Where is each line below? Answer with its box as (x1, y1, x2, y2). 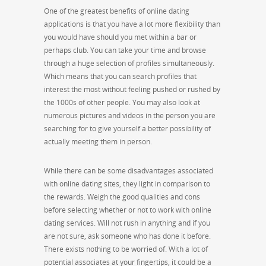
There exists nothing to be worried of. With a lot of (44, 244, 208, 254)
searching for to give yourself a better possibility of (44, 123, 211, 134)
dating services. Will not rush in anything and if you (44, 218, 210, 228)
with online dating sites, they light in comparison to (44, 179, 210, 189)
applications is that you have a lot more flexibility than (44, 19, 220, 29)
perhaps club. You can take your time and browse (44, 45, 206, 55)
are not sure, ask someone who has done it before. (44, 231, 211, 241)
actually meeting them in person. (44, 137, 152, 147)
